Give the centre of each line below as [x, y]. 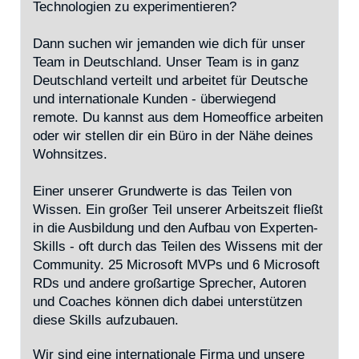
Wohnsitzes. [70, 154]
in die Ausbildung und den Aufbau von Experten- [175, 228]
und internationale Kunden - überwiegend [154, 99]
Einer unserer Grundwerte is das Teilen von [162, 191]
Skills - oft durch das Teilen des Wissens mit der [178, 246]
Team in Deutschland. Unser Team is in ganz [166, 62]
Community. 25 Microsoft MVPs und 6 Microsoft [176, 265]
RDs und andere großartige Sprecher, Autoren [169, 283]
